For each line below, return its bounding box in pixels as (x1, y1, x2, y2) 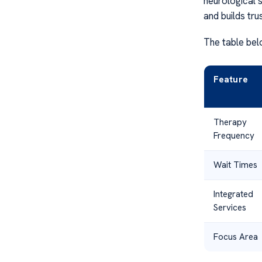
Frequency (213, 129, 254, 142)
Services (213, 201, 246, 213)
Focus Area (213, 230, 258, 243)
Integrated (213, 188, 253, 200)
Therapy (213, 116, 247, 128)
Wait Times (213, 158, 257, 171)
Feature (213, 73, 248, 85)
